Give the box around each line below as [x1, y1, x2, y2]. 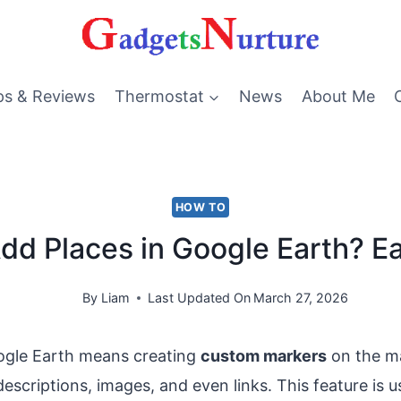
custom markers [200, 346, 327, 366]
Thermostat [114, 86, 204, 106]
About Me [301, 86, 375, 106]
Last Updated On [147, 290, 251, 306]
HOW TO [175, 200, 226, 214]
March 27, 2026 [252, 290, 348, 306]
